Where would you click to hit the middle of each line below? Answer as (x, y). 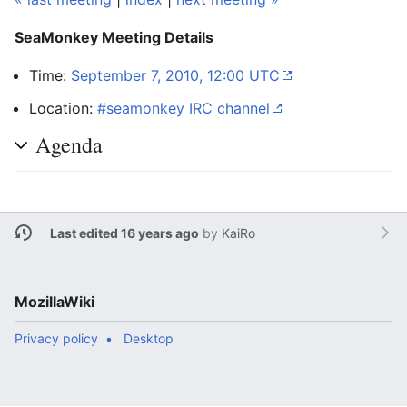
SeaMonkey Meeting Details (114, 37)
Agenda (69, 144)
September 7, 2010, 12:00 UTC (175, 75)
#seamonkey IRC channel (184, 108)
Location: (63, 108)
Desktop (149, 338)
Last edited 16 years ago (124, 233)
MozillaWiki (55, 302)
